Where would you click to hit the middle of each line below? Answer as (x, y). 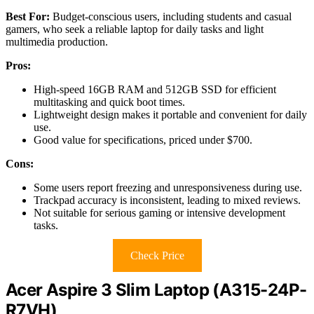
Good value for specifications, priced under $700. (143, 139)
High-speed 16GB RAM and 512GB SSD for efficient (155, 89)
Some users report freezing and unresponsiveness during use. (168, 187)
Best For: (28, 16)
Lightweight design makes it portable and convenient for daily (170, 114)
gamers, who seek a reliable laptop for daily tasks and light (135, 29)
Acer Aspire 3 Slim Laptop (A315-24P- (156, 289)
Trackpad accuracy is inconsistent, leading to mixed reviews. (167, 200)
